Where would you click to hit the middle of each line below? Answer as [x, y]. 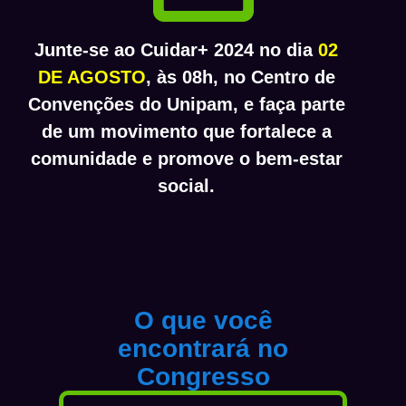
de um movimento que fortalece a [186, 131]
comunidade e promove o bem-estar [186, 158]
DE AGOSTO [92, 77]
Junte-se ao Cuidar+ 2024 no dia [177, 49]
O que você [203, 320]
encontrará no [203, 348]
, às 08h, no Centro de [240, 77]
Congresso [203, 376]
